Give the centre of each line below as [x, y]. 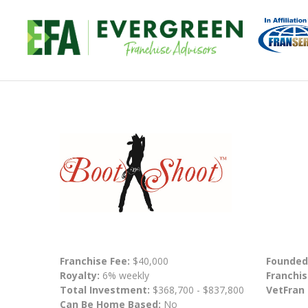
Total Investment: [106, 290]
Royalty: [80, 276]
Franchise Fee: [96, 261]
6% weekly [124, 276]
